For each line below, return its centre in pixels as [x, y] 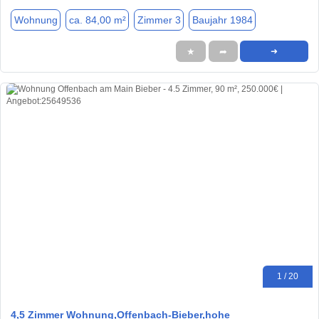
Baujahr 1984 [222, 20]
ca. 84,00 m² [97, 20]
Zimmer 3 [159, 20]
